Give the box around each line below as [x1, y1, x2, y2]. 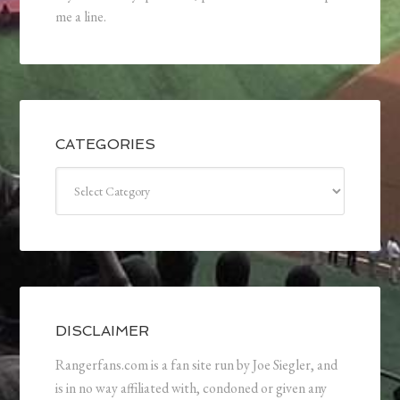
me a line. [55, 7, 107, 27]
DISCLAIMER [55, 322, 150, 340]
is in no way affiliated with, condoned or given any [55, 379, 328, 398]
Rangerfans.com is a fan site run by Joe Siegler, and [55, 355, 338, 375]
